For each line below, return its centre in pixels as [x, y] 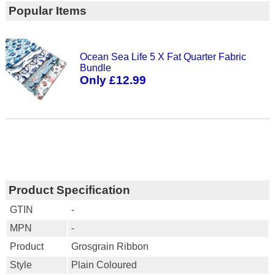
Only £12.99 [113, 80]
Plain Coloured [104, 265]
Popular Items [47, 10]
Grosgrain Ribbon [110, 246]
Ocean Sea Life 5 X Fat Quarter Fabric [163, 56]
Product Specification [69, 190]
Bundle [96, 68]
